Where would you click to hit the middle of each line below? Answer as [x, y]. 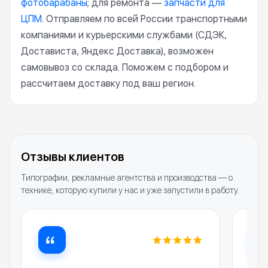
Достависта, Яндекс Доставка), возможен [117, 51]
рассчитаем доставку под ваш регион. [108, 83]
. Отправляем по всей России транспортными [144, 19]
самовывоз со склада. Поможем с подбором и [125, 67]
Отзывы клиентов [73, 157]
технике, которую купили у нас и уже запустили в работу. [130, 190]
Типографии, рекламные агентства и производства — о [127, 178]
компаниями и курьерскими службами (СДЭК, [124, 35]
